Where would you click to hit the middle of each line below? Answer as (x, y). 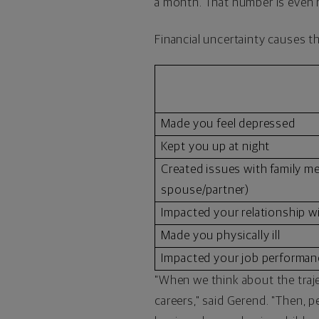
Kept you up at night (216, 146)
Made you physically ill (221, 235)
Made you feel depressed (228, 124)
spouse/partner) (205, 190)
